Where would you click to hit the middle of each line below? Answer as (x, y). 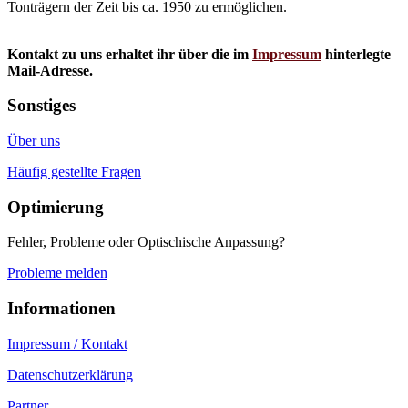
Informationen (61, 309)
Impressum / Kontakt (67, 343)
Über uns (34, 141)
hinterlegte (356, 54)
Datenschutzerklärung (70, 374)
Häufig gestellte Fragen (74, 172)
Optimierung (56, 207)
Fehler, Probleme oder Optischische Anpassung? (146, 242)
